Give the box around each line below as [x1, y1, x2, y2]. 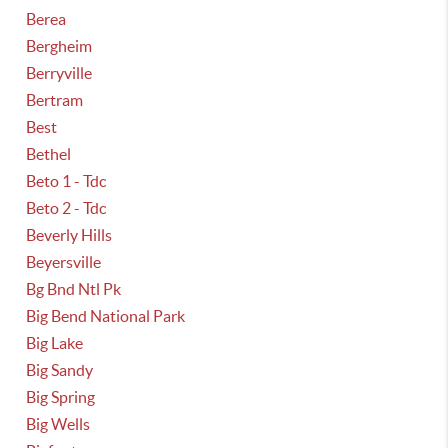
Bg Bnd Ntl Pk [26, 280, 122, 298]
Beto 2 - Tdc [26, 199, 107, 217]
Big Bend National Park [26, 307, 186, 325]
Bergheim [26, 37, 93, 55]
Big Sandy [26, 361, 94, 379]
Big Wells [26, 415, 91, 433]
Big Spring [26, 388, 96, 406]
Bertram [26, 91, 84, 109]
